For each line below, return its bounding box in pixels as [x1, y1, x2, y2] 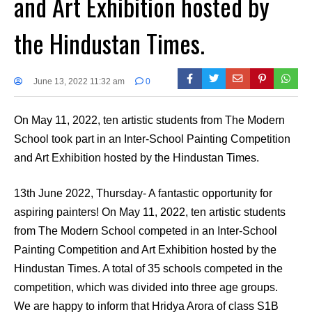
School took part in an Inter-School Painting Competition [14, 132, 290, 145]
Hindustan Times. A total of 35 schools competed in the [14, 262, 283, 274]
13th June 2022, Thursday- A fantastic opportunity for [14, 187, 272, 199]
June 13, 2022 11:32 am [33, 76, 125, 86]
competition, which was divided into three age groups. [14, 281, 278, 293]
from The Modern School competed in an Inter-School [14, 224, 277, 237]
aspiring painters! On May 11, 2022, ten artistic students [14, 205, 286, 218]
